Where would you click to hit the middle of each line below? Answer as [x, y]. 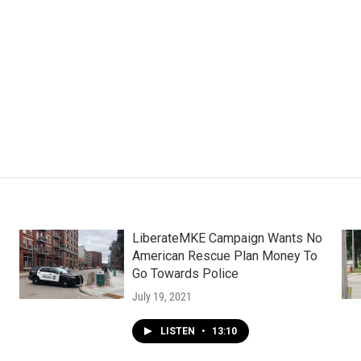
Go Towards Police [185, 274]
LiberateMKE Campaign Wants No [227, 238]
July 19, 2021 [162, 297]
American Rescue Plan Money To [224, 256]
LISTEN [178, 331]
